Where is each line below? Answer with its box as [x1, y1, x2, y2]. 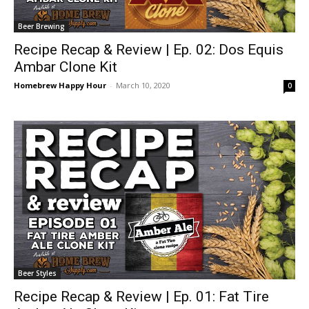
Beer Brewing [18, 21, 65, 31]
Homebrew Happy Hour [14, 80, 106, 90]
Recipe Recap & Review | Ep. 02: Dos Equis [14, 41, 283, 58]
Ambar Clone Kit [14, 59, 117, 75]
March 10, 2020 [116, 80, 170, 90]
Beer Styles [18, 268, 57, 278]
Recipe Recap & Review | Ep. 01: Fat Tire [14, 288, 269, 305]
